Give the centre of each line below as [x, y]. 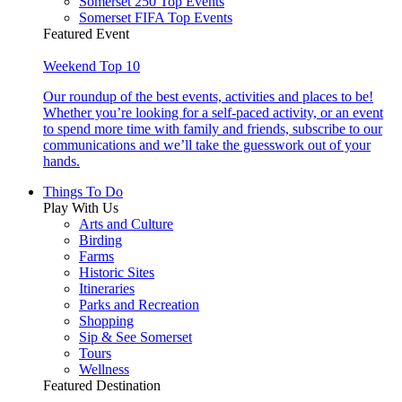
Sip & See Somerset [135, 337]
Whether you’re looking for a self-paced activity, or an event [213, 113]
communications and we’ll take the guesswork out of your [207, 145]
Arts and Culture [126, 224]
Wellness [104, 370]
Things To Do [83, 192]
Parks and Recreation [139, 305]
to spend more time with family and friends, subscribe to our [213, 129]
